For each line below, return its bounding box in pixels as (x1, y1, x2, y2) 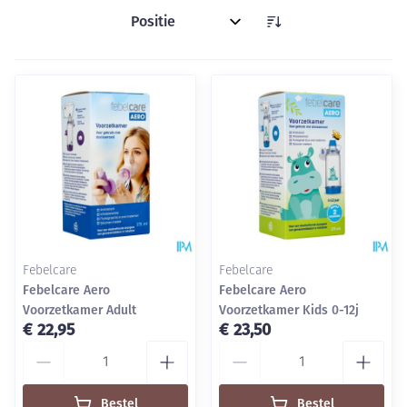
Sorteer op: (122, 20, 195, 38)
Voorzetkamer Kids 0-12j (219, 303, 359, 318)
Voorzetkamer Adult (23, 303, 136, 318)
